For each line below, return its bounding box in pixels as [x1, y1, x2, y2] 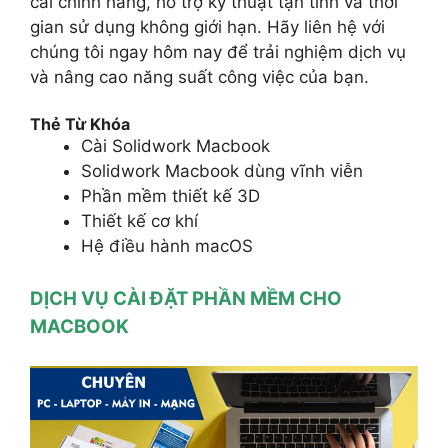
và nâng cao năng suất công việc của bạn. [30, 66, 369, 87]
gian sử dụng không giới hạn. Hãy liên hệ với [30, 16, 385, 37]
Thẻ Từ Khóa [30, 114, 130, 135]
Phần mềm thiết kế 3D [81, 186, 260, 207]
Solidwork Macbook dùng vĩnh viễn [81, 161, 363, 182]
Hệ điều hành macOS [81, 236, 253, 257]
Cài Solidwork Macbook [81, 136, 270, 157]
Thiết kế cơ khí [81, 211, 198, 232]
